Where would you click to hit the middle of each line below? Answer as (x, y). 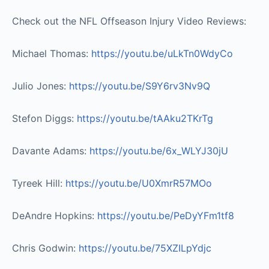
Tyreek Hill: (39, 183)
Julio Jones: (41, 86)
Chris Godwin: (45, 248)
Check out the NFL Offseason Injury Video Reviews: (129, 21)
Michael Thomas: (52, 53)
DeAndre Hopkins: (55, 215)
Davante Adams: (51, 150)
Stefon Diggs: (44, 118)
